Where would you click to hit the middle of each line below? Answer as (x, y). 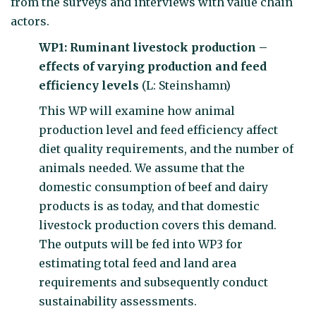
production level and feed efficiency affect (158, 130)
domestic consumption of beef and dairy (153, 187)
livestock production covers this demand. (158, 225)
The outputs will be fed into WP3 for (141, 244)
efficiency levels (90, 85)
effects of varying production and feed (153, 66)
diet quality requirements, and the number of (166, 149)
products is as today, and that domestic (149, 206)
